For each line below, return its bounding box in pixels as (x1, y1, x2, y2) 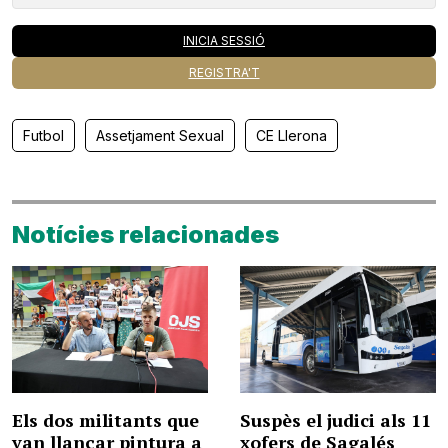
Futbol (23, 126, 64, 144)
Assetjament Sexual (96, 126, 224, 144)
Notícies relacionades (12, 219, 279, 249)
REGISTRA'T (188, 64, 260, 80)
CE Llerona (256, 126, 327, 144)
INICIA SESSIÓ (183, 32, 265, 48)
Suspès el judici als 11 (240, 408, 431, 433)
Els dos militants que (12, 408, 199, 433)
